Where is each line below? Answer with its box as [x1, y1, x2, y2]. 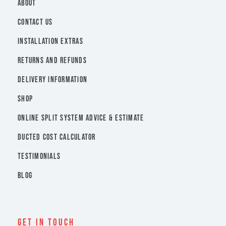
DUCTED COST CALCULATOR [18, 133, 96, 143]
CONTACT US [18, 18, 53, 28]
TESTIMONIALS [18, 152, 61, 162]
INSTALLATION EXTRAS [18, 37, 83, 47]
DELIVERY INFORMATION [18, 75, 87, 85]
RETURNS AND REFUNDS [18, 56, 87, 66]
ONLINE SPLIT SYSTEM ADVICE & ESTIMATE [18, 114, 144, 124]
